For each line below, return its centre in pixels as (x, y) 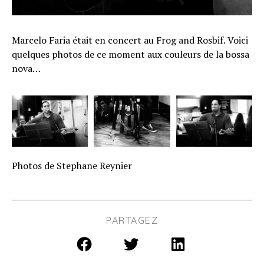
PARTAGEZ (132, 220)
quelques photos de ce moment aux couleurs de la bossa (131, 54)
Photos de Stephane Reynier (72, 165)
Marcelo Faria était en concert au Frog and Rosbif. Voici (130, 40)
